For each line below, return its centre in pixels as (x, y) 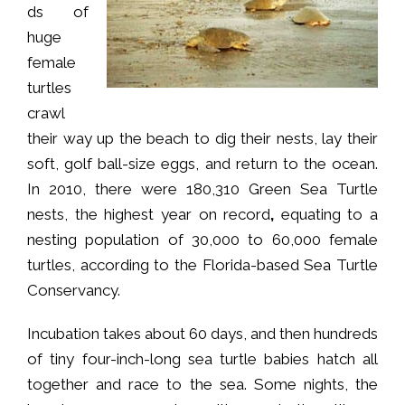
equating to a (326, 214)
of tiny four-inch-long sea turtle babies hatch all (202, 358)
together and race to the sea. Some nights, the (202, 384)
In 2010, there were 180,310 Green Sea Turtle (202, 188)
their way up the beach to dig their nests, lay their (202, 138)
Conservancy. (74, 290)
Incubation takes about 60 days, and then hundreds (202, 333)
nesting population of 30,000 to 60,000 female (202, 239)
